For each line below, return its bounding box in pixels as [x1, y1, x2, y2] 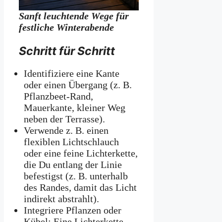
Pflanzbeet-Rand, [24, 91, 93, 102]
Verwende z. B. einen [24, 125, 109, 136]
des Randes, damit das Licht [24, 182, 137, 193]
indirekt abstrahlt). [24, 193, 99, 205]
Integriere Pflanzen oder [24, 205, 121, 216]
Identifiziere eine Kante [24, 68, 119, 79]
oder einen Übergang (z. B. [24, 79, 132, 91]
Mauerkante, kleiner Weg [24, 102, 125, 113]
